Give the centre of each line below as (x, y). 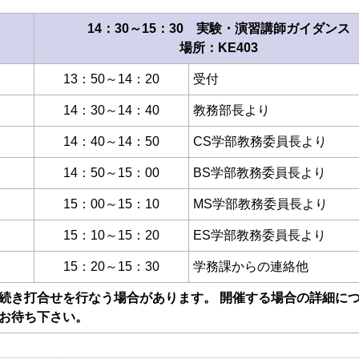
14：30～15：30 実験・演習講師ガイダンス (219, 29)
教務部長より (232, 111)
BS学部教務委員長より (260, 173)
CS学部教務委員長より (260, 142)
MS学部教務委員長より (260, 204)
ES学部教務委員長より (260, 236)
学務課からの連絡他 (251, 267)
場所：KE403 (219, 48)
